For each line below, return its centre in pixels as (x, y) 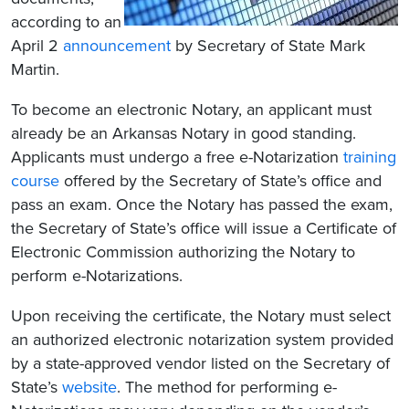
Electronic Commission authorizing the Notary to (183, 252)
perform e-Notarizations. (97, 275)
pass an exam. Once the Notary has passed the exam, (202, 204)
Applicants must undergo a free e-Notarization (177, 157)
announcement (117, 45)
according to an (66, 21)
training (370, 157)
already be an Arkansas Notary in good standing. (184, 133)
